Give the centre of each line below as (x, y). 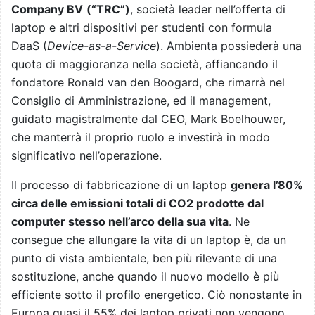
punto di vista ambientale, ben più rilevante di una (144, 258)
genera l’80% (267, 185)
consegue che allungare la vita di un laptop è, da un (149, 240)
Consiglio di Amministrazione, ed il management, (141, 101)
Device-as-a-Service (102, 46)
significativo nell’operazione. (86, 156)
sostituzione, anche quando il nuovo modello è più (145, 277)
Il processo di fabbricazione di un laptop (121, 185)
